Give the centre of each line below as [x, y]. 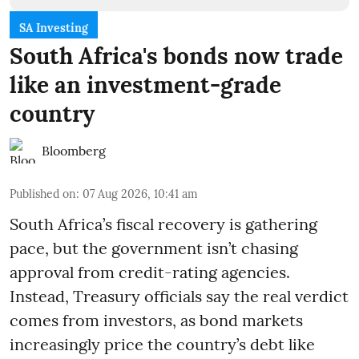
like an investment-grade [145, 85]
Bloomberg [74, 150]
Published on [43, 194]
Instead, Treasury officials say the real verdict [179, 296]
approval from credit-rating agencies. [150, 272]
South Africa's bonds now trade [176, 56]
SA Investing [54, 28]
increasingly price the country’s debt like [162, 344]
